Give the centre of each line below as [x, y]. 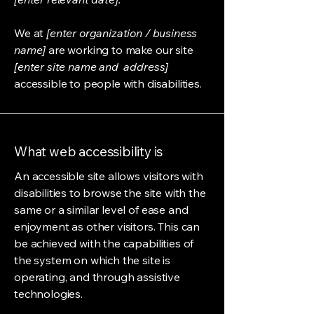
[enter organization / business [122, 33]
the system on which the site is [93, 260]
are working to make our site [120, 50]
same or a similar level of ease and [101, 210]
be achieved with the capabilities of [104, 243]
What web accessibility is [89, 151]
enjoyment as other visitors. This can [107, 226]
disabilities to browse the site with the [110, 193]
